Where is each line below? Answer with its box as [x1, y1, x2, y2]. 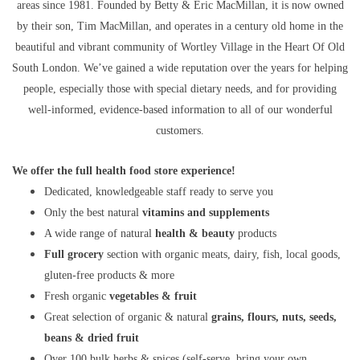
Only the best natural [44, 207, 142, 219]
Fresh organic [44, 290, 109, 302]
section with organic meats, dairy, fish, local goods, [104, 248, 341, 260]
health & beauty [155, 227, 235, 239]
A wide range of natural [44, 227, 155, 239]
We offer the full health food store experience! [12, 165, 235, 177]
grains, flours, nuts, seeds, [211, 311, 337, 323]
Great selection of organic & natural [44, 311, 211, 323]
